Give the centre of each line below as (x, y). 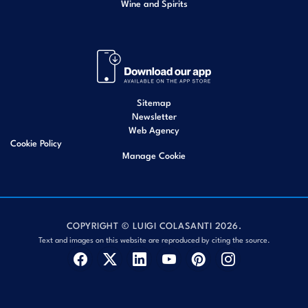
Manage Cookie (154, 155)
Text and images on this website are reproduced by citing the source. (154, 239)
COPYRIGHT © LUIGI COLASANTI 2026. (154, 225)
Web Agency (154, 130)
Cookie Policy (36, 143)
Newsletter (154, 116)
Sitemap (154, 102)
